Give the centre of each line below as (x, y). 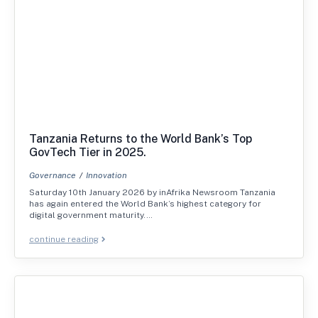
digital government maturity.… (91, 215)
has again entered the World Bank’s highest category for (145, 203)
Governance (53, 175)
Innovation (106, 175)
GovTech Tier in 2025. (88, 152)
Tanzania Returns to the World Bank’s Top (141, 138)
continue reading (64, 239)
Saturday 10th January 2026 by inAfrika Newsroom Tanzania (152, 192)
